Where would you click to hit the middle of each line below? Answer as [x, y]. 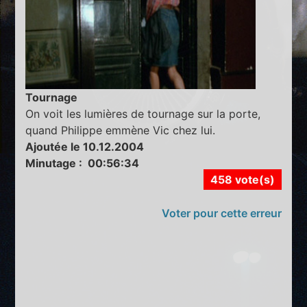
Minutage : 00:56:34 [83, 163]
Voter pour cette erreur [221, 213]
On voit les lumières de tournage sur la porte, [143, 113]
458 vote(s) [242, 179]
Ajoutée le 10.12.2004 [85, 146]
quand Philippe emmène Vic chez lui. [121, 130]
